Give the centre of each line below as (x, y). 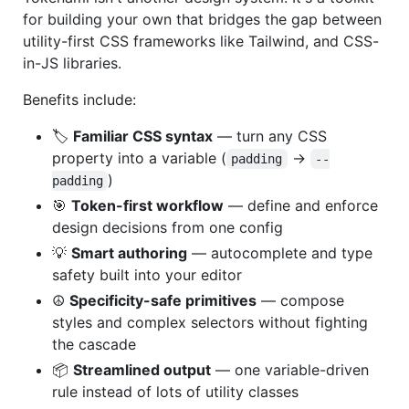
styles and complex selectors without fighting (210, 323)
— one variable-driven (290, 370)
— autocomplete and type (280, 253)
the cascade (94, 345)
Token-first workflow (147, 206)
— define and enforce (301, 206)
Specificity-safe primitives (163, 301)
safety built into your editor (147, 275)
